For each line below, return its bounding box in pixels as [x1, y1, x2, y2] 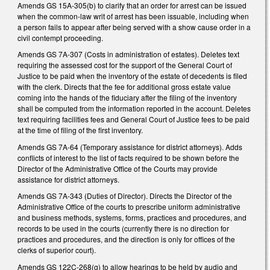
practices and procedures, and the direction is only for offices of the [17, 234, 235, 245]
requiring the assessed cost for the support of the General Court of [17, 60, 232, 71]
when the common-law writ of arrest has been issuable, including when [17, 10, 249, 21]
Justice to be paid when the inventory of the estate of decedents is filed [17, 71, 247, 81]
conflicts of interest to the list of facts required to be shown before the [17, 152, 239, 163]
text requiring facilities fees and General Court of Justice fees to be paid [17, 114, 250, 125]
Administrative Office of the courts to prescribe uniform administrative [17, 201, 240, 212]
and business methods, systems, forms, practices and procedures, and [17, 212, 246, 223]
